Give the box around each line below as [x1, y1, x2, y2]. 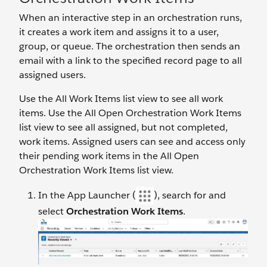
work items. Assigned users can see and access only [19, 135, 246, 148]
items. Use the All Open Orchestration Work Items [19, 107, 241, 120]
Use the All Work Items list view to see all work [19, 92, 223, 105]
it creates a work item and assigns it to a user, [19, 26, 219, 39]
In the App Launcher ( [38, 188, 136, 201]
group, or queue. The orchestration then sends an [19, 40, 240, 53]
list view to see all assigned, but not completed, [19, 121, 228, 134]
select [38, 204, 66, 218]
